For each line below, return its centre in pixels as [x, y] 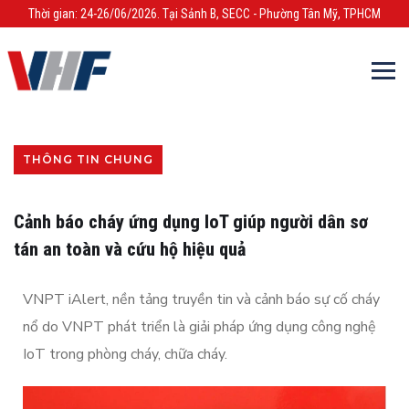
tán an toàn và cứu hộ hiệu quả [130, 250]
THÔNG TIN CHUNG [88, 160]
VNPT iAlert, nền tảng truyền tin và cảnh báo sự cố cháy [201, 300]
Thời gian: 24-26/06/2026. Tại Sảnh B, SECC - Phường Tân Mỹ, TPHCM [204, 14]
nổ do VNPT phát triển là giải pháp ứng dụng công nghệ [199, 327]
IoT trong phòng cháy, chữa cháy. [125, 355]
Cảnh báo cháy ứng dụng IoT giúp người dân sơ [191, 222]
